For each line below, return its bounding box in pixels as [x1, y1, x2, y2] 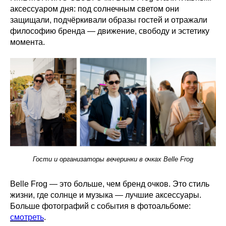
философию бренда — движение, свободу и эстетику [10, 27, 209, 35]
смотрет [10, 213, 40, 222]
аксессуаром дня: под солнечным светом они [10, 5, 179, 13]
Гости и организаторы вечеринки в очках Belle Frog [33, 155, 193, 163]
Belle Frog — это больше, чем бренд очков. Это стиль [10, 180, 209, 189]
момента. [10, 38, 45, 46]
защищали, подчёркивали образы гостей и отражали [10, 16, 207, 24]
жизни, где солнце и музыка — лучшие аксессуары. [10, 191, 201, 200]
